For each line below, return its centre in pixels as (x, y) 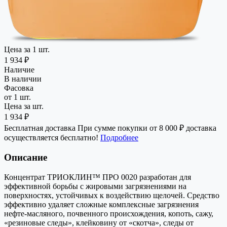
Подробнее (119, 138)
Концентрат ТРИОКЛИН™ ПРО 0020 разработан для (98, 177)
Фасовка (19, 88)
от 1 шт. (17, 97)
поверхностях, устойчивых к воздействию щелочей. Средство (112, 195)
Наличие (19, 70)
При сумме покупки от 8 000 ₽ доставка (146, 128)
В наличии (23, 79)
